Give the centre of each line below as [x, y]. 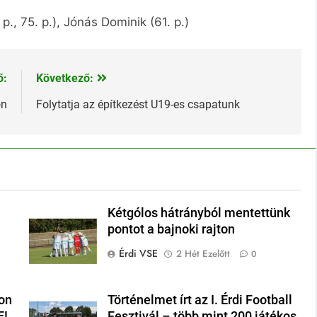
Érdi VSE [139, 253]
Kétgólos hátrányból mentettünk [199, 213]
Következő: [65, 78]
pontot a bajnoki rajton [172, 229]
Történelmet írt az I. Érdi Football [200, 300]
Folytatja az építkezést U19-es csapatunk [138, 104]
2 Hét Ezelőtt [203, 253]
